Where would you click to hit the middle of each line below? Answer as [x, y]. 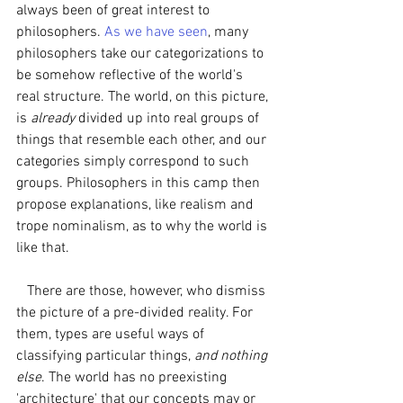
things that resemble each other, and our [143, 140]
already [54, 119]
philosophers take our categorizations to [142, 54]
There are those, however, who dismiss [22, 291]
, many [230, 32]
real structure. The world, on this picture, [144, 97]
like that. [45, 248]
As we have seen [156, 32]
